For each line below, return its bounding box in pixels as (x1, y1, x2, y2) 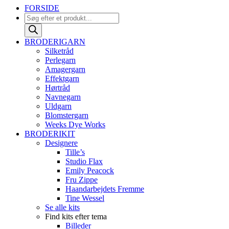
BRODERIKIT (25, 129, 75, 138)
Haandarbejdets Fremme (65, 184, 144, 193)
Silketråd (45, 46, 74, 55)
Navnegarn (45, 92, 81, 101)
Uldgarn (45, 101, 72, 110)
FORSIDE (25, 3, 59, 12)
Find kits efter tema (45, 212, 107, 221)
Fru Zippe (65, 175, 98, 184)
